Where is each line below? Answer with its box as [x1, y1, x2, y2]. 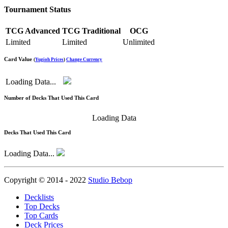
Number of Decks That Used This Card [4, 95, 99, 101]
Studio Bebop [88, 176, 132, 185]
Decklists [24, 193, 54, 202]
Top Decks [24, 202, 60, 211]
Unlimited [123, 38, 155, 47]
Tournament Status [4, 5, 71, 14]
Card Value [4, 56, 32, 63]
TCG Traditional [62, 26, 121, 36]
